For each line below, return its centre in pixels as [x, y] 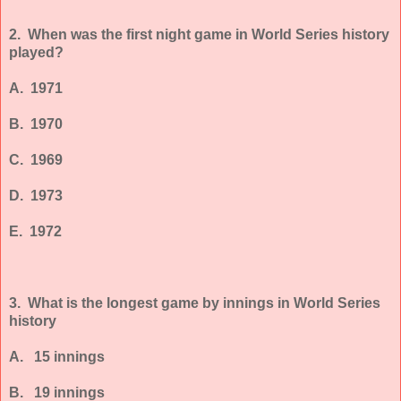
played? [36, 52]
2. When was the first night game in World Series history [199, 34]
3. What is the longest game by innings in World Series [195, 303]
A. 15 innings [57, 356]
